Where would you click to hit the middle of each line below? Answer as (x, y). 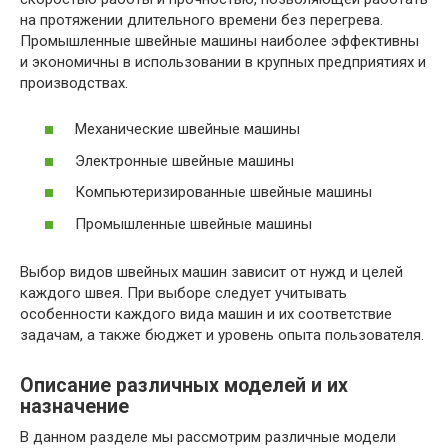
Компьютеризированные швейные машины (223, 192)
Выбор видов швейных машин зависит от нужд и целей (211, 271)
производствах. (74, 82)
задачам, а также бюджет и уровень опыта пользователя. (222, 334)
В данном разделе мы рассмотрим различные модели (208, 436)
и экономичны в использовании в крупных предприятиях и (223, 61)
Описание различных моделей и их (184, 385)
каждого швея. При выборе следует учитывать (183, 292)
